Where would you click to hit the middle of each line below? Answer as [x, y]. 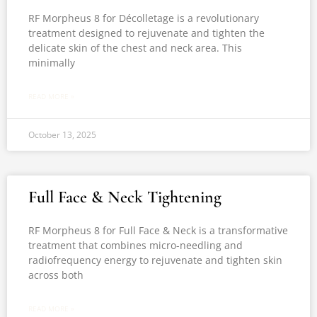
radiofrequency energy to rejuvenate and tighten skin [155, 260]
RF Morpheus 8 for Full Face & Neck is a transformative [158, 230]
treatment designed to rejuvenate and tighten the [146, 33]
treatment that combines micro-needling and [136, 245]
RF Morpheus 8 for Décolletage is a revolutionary [144, 18]
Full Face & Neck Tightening [125, 197]
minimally [52, 63]
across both [56, 275]
